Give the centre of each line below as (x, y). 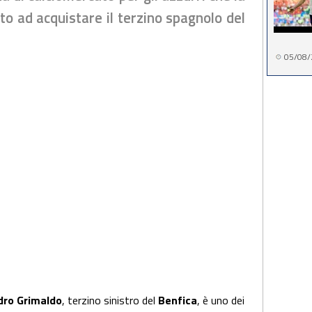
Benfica (178, 300)
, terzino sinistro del (110, 300)
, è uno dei (221, 300)
